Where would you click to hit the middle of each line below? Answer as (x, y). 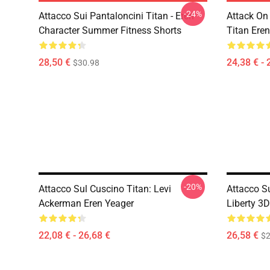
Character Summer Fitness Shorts (110, 30)
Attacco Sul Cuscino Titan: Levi (105, 189)
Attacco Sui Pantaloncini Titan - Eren (116, 16)
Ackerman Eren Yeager (86, 203)
